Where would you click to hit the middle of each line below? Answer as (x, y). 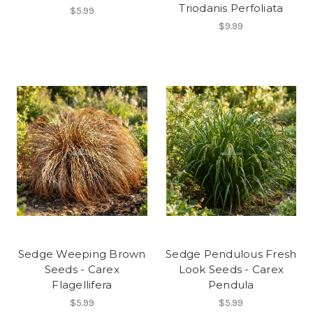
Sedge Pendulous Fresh (231, 254)
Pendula (231, 285)
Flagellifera (82, 285)
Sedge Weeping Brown (82, 254)
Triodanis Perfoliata (231, 8)
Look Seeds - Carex (231, 270)
